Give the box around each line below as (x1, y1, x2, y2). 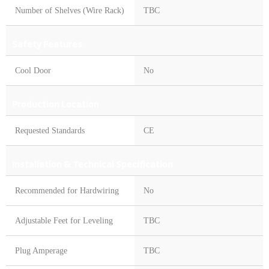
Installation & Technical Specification (12, 157, 173, 171)
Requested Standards (15, 126, 85, 136)
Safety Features (12, 37, 82, 50)
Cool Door (15, 66, 51, 76)
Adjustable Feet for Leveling (15, 216, 113, 226)
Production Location (12, 97, 99, 110)
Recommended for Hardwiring (15, 186, 119, 196)
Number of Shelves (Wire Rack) (15, 6, 124, 16)
